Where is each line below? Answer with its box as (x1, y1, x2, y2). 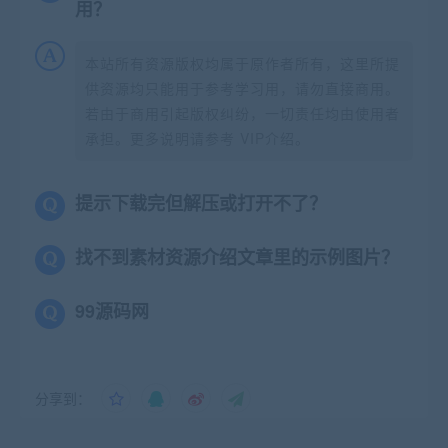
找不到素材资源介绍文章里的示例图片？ (75, 243, 399, 270)
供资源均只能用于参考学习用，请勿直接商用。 (85, 77, 400, 98)
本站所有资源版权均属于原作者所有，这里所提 (85, 52, 400, 73)
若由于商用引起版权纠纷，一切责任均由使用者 (85, 102, 400, 123)
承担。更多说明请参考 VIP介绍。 (85, 127, 310, 148)
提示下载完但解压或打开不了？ (75, 189, 327, 216)
